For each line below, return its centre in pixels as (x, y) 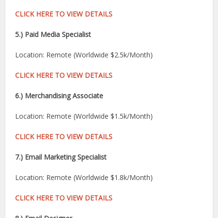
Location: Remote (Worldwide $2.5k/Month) (84, 55)
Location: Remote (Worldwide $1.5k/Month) (84, 116)
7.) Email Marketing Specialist (61, 157)
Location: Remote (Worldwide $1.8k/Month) (84, 177)
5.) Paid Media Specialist (53, 34)
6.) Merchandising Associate (59, 96)
